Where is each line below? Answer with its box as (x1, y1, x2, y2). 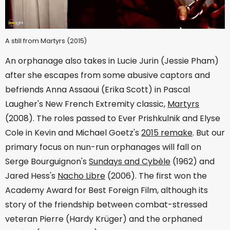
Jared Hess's (5, 170, 57, 182)
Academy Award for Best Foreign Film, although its (5, 184, 208, 197)
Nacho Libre (57, 170, 105, 182)
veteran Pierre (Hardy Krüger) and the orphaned (5, 213, 202, 225)
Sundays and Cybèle (89, 156, 170, 168)
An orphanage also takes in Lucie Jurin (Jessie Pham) (5, 55, 219, 67)
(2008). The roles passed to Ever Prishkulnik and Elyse (5, 112, 220, 125)
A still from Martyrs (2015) (5, 36, 87, 46)
